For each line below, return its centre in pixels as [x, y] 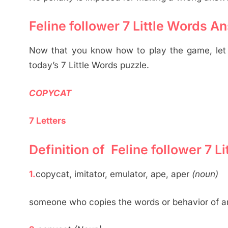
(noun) [205, 174]
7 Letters [48, 121]
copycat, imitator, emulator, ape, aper [114, 174]
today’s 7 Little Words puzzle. [89, 65]
